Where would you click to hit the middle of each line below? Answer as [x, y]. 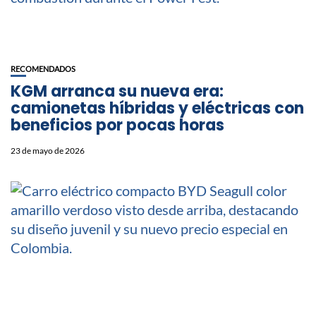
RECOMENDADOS [43, 69]
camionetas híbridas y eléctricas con [157, 109]
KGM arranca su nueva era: [117, 92]
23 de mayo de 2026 [48, 151]
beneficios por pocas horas [117, 126]
